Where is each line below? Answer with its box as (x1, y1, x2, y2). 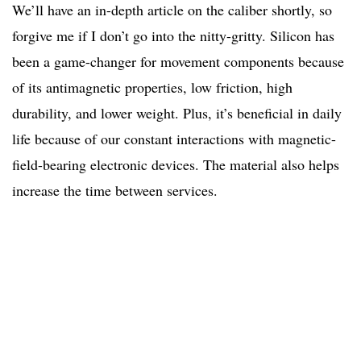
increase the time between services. (12, 180, 218, 201)
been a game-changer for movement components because (12, 52, 344, 72)
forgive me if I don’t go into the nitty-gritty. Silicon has (12, 26, 334, 46)
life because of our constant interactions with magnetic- (12, 129, 336, 149)
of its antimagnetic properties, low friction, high (12, 77, 293, 98)
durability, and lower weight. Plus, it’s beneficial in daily (12, 103, 342, 123)
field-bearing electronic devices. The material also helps (12, 155, 339, 175)
